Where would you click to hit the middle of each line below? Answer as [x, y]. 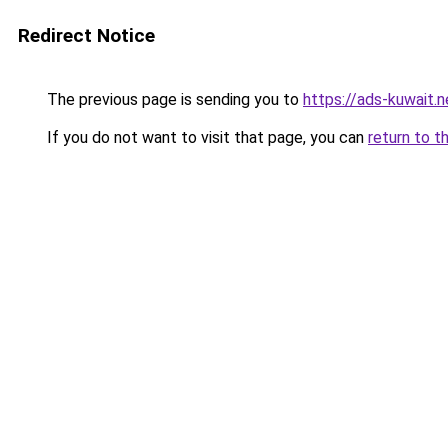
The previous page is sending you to [173, 99]
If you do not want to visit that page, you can [205, 137]
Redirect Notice [86, 35]
